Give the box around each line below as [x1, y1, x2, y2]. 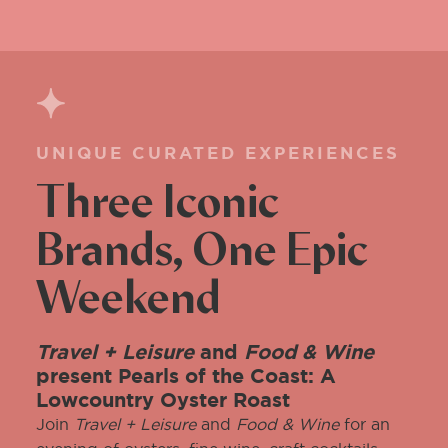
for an [339, 414, 390, 434]
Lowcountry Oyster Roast [36, 387, 290, 413]
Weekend [36, 278, 221, 322]
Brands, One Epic [36, 230, 368, 274]
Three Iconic [36, 182, 279, 226]
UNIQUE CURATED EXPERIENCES [36, 142, 400, 164]
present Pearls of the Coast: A [36, 363, 336, 389]
